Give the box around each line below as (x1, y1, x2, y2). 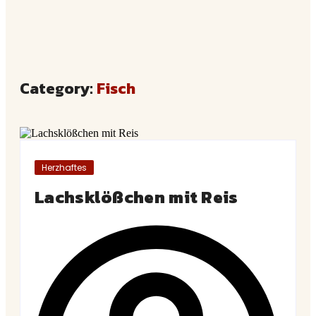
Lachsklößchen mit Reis (35, 184, 238, 209)
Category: (20, 76, 97, 100)
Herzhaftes (42, 161, 87, 174)
